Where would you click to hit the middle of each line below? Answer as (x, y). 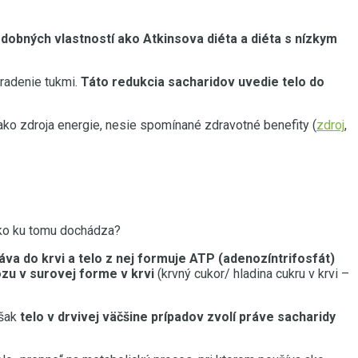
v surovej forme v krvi (87, 273)
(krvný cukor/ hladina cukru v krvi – (252, 273)
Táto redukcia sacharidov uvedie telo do (203, 82)
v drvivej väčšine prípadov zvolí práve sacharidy (191, 316)
